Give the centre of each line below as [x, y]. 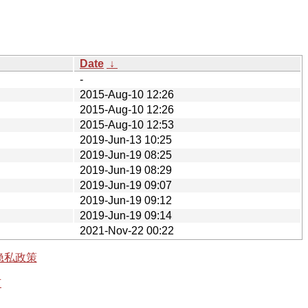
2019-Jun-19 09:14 [126, 215]
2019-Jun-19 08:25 [126, 155]
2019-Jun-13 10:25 [126, 140]
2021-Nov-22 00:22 [127, 230]
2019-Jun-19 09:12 [126, 200]
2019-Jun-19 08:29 [126, 170]
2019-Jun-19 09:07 [126, 185]
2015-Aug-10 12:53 [127, 124]
